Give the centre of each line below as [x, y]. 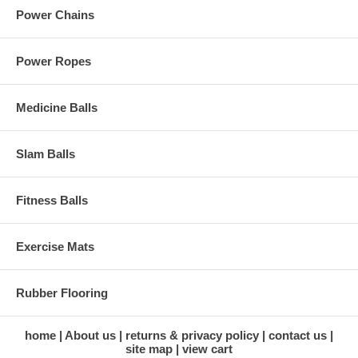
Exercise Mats [55, 247]
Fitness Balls [52, 201]
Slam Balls [46, 154]
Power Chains [55, 15]
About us [90, 336]
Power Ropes [54, 62]
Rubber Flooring [62, 293]
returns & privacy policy [192, 336]
